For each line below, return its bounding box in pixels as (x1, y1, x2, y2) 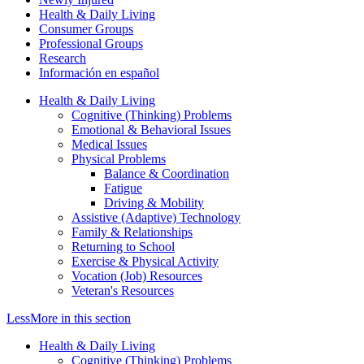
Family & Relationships (71, 224, 193, 239)
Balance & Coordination (104, 166, 229, 180)
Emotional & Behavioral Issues (71, 122, 231, 136)
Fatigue (104, 180, 142, 195)
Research (39, 50, 86, 65)
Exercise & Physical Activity (71, 253, 219, 268)
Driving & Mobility (104, 195, 204, 210)
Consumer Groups (39, 21, 133, 36)
